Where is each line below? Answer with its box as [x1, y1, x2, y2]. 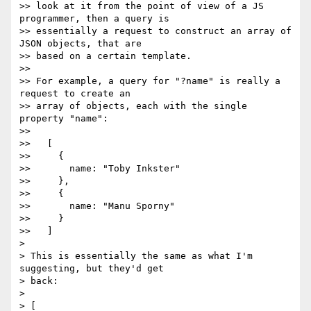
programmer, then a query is [19, 13, 169, 24]
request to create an [19, 88, 131, 99]
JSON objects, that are [19, 38, 142, 49]
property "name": [19, 113, 108, 124]
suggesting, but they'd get [19, 263, 164, 274]
